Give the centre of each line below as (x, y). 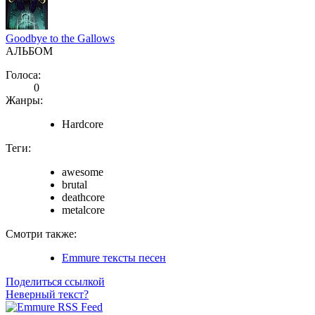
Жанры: (24, 100)
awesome (83, 172)
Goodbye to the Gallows (60, 38)
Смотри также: (41, 233)
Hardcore (83, 124)
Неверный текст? (47, 294)
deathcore (83, 197)
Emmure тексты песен (114, 257)
